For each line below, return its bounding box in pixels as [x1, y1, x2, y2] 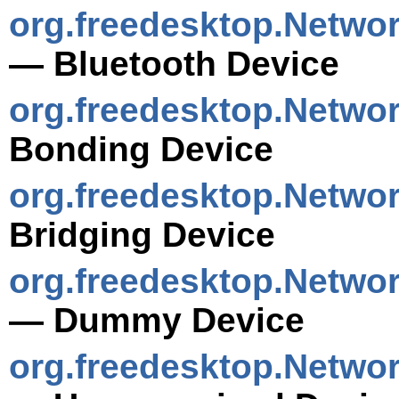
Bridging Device [9, 215, 275, 254]
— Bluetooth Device [9, 44, 339, 83]
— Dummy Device [9, 300, 305, 339]
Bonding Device [9, 129, 273, 168]
